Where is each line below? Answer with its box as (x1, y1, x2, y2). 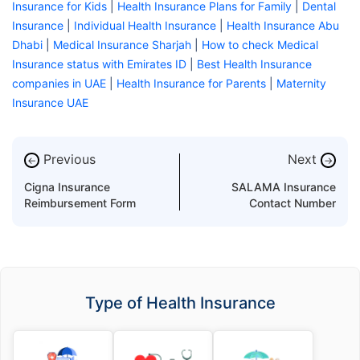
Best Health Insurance (197, 57, 312, 72)
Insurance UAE (12, 96, 88, 110)
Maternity (276, 76, 326, 91)
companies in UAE (12, 76, 106, 91)
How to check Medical (202, 38, 318, 52)
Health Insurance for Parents (117, 76, 266, 91)
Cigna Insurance (24, 180, 110, 194)
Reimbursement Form (24, 196, 136, 211)
